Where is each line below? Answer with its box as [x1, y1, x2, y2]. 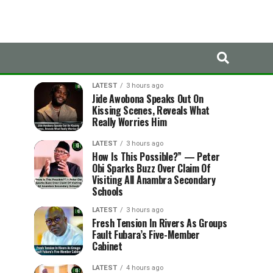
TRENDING [136, 55, 192, 68]
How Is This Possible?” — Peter [92, 149, 220, 164]
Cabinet [92, 239, 122, 253]
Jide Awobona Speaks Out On [92, 91, 204, 106]
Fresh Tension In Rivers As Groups [92, 216, 227, 230]
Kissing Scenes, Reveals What [92, 103, 210, 118]
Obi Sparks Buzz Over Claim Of [92, 161, 211, 175]
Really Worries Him [92, 115, 167, 129]
